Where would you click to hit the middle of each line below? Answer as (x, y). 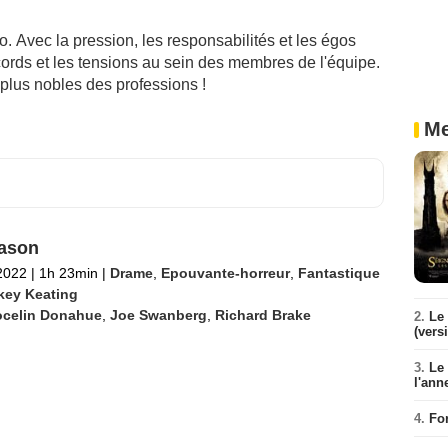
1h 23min (68, 273)
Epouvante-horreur (225, 273)
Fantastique (338, 273)
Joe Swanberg (158, 315)
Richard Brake (262, 315)
